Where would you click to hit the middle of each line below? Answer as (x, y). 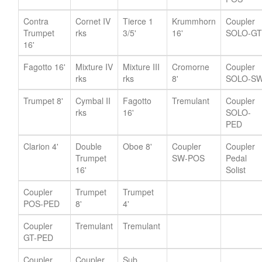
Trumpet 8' (43, 100)
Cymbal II (93, 100)
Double (89, 146)
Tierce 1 (138, 21)
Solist (236, 169)
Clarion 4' (41, 146)
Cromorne (191, 66)
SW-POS (188, 158)
